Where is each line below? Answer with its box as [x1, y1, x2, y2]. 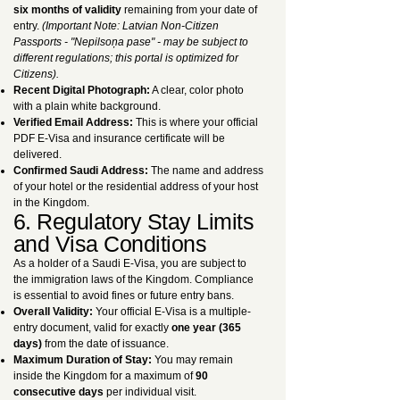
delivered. [13, 148, 62, 161]
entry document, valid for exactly [13, 321, 171, 334]
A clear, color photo [150, 84, 244, 96]
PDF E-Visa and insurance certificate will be [13, 132, 225, 145]
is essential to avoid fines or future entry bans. [13, 289, 234, 302]
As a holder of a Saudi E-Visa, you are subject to [13, 257, 246, 270]
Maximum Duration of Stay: [13, 354, 152, 366]
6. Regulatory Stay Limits [13, 209, 254, 234]
